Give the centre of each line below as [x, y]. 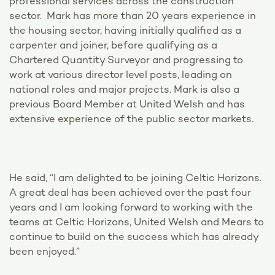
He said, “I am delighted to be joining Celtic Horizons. [135, 179]
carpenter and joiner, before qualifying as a [113, 46]
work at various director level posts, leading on [121, 76]
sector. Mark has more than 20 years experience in [133, 17]
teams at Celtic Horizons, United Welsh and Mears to [137, 223]
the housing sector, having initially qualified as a [125, 32]
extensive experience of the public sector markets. [131, 120]
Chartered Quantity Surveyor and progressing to [126, 61]
